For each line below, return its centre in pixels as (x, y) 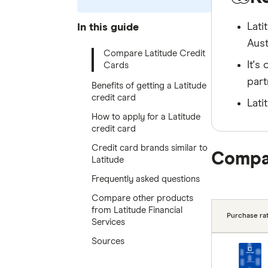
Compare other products (142, 199)
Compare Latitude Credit (154, 54)
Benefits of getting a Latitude (149, 86)
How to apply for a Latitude (146, 117)
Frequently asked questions (145, 179)
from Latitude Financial (137, 211)
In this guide (108, 27)
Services (108, 223)
